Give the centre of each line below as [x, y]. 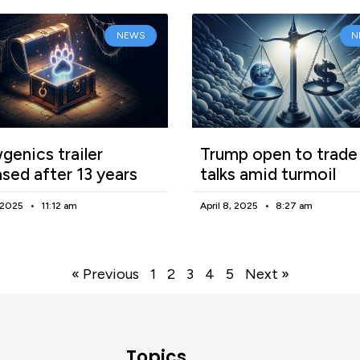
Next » [267, 274]
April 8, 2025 [230, 205]
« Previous [105, 274]
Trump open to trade [279, 153]
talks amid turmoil [268, 174]
